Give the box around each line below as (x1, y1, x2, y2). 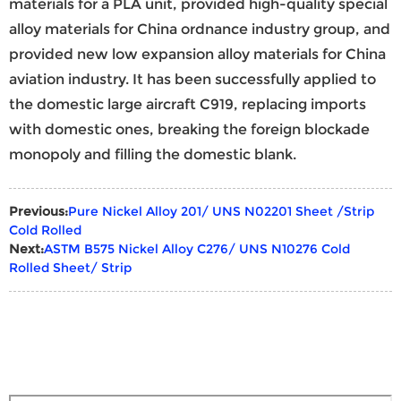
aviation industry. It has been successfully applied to (9, 70, 376, 88)
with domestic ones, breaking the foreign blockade (9, 120, 370, 138)
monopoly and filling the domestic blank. (9, 145, 296, 163)
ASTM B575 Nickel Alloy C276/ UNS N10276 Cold (44, 240, 350, 257)
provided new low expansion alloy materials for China (9, 45, 386, 63)
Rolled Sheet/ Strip (9, 259, 132, 276)
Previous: (9, 202, 68, 219)
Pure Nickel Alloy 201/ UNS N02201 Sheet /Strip (68, 202, 374, 219)
